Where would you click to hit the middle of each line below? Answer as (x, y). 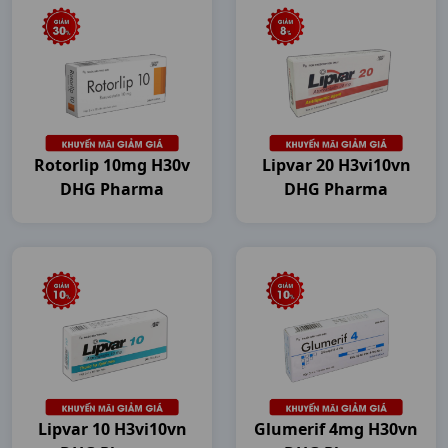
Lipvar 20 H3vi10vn (336, 165)
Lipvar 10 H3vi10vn (112, 429)
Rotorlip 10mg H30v (112, 165)
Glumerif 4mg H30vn (336, 429)
